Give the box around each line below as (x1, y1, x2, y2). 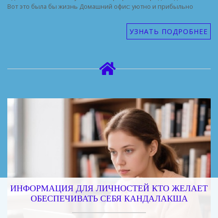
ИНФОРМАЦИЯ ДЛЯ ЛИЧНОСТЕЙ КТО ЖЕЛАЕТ (10, 183, 208, 195)
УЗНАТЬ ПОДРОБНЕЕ (129, 27, 208, 36)
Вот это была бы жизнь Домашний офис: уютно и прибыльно (7, 2, 193, 11)
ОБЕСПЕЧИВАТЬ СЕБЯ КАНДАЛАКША (30, 194, 188, 205)
